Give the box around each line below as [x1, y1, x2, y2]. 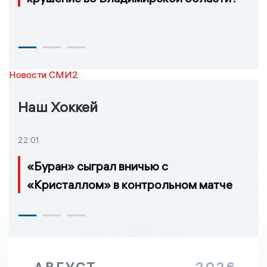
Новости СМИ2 [9, 68, 78, 80]
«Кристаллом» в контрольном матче [27, 177, 232, 193]
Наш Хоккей [18, 97, 98, 116]
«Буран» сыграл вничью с [27, 159, 168, 174]
